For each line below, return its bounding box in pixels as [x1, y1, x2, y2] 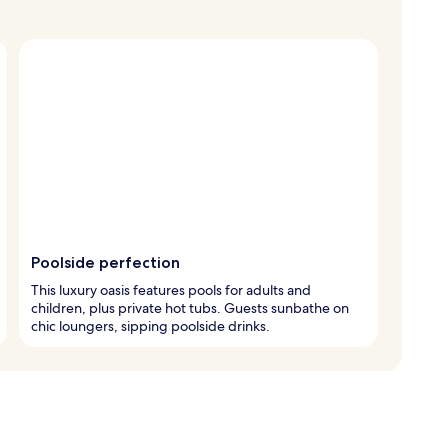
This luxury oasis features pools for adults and [31, 280, 311, 299]
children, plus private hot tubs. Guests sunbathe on [31, 298, 349, 317]
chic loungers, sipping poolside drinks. [31, 316, 270, 335]
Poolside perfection [31, 252, 180, 272]
